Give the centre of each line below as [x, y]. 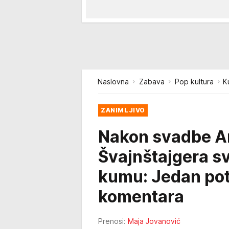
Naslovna [113, 82]
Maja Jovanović [154, 221]
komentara [141, 197]
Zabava [152, 82]
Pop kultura [194, 82]
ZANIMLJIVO [123, 110]
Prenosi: [112, 221]
